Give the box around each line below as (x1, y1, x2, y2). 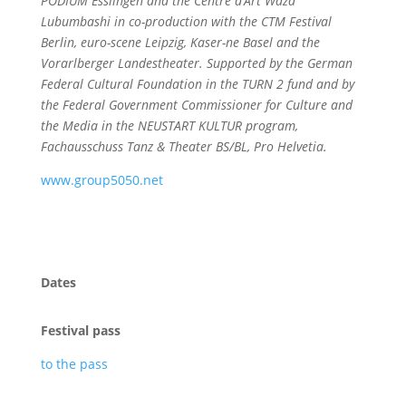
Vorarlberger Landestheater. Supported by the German (40, 54, 353, 72)
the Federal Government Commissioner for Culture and (40, 96, 353, 113)
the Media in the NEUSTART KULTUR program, (40, 117, 298, 134)
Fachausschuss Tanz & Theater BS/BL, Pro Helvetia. (40, 138, 327, 155)
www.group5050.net (40, 171, 163, 188)
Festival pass (40, 322, 121, 339)
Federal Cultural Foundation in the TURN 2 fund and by (40, 75, 354, 92)
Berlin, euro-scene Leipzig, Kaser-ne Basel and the (40, 34, 320, 51)
